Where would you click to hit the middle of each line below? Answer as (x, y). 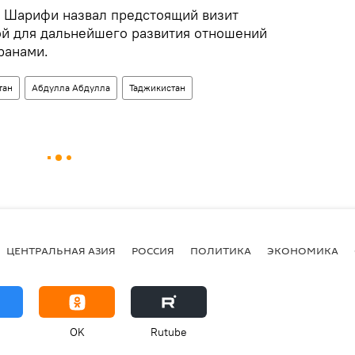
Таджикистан (157, 88)
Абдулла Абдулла (71, 88)
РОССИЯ (153, 250)
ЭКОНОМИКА (303, 250)
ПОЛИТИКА (221, 250)
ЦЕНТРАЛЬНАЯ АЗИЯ (61, 250)
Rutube (169, 332)
